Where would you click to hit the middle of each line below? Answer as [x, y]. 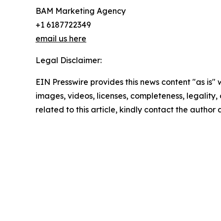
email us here [61, 38]
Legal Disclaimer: [69, 60]
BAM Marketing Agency [81, 11]
